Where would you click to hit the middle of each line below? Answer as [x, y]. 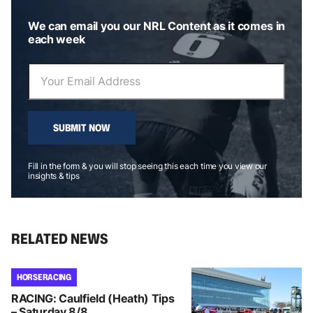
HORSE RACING [44, 277]
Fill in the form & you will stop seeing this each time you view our [147, 166]
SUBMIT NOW [82, 127]
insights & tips [54, 175]
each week [57, 39]
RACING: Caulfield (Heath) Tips [93, 298]
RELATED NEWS [60, 238]
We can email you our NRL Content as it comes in [156, 26]
